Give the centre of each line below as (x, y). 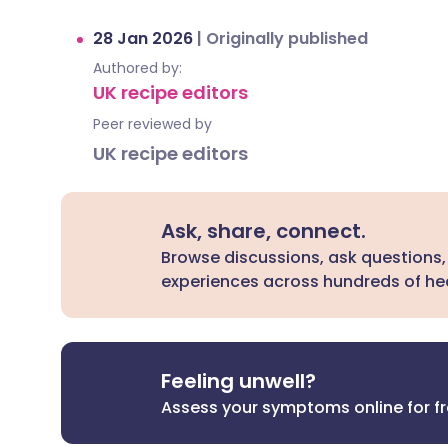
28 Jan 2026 (145, 38)
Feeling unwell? (239, 381)
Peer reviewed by (152, 124)
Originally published (287, 38)
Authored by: (137, 68)
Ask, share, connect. (264, 231)
